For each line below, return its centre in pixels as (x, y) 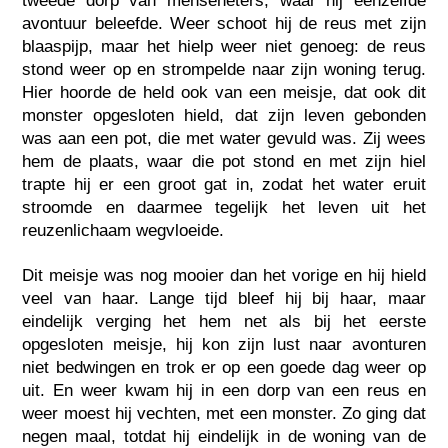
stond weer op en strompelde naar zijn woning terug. (224, 69)
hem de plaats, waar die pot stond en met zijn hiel (224, 161)
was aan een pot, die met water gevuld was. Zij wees (224, 138)
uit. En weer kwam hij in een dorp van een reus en (224, 390)
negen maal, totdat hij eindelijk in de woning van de (224, 436)
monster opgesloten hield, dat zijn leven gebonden (224, 115)
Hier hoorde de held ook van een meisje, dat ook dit (224, 92)
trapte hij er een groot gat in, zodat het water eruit (224, 184)
